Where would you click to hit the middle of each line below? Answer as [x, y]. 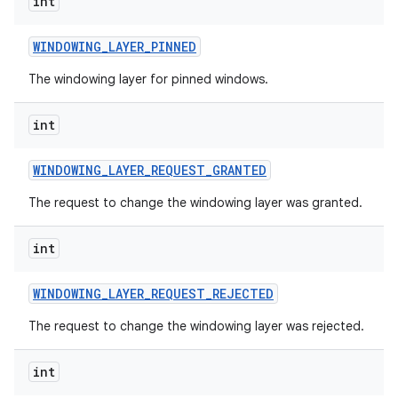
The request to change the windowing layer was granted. [195, 203]
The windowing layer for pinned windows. [148, 79]
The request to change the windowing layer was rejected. [196, 326]
